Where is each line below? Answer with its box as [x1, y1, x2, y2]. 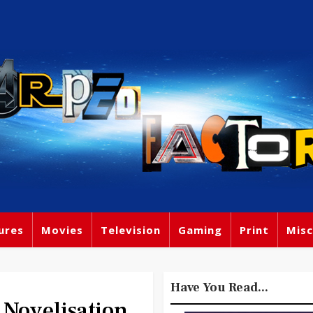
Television [101, 223, 161, 237]
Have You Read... [170, 279, 268, 296]
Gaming [178, 223, 222, 237]
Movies [41, 223, 83, 237]
